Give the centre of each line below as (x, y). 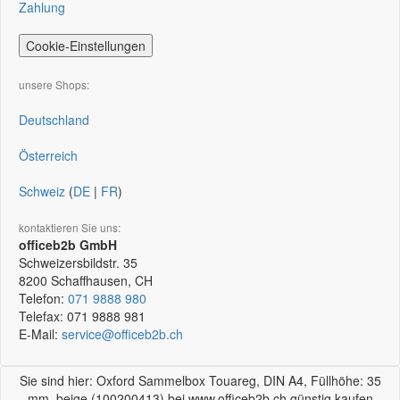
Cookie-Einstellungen (86, 46)
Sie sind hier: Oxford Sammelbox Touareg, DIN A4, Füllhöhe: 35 (200, 380)
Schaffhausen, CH (102, 280)
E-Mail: (40, 334)
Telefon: (43, 298)
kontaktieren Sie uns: (70, 227)
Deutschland (54, 120)
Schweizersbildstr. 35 (78, 262)
